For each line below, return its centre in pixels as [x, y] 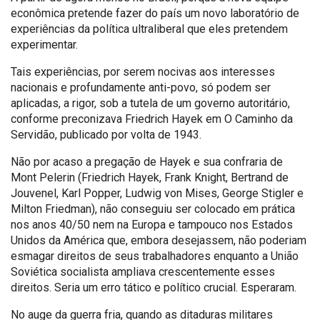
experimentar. [44, 44]
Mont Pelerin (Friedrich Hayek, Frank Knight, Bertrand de [150, 177]
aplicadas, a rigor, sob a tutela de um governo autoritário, [150, 103]
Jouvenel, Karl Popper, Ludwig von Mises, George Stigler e [157, 193]
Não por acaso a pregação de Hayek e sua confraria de [147, 161]
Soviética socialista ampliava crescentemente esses [143, 271]
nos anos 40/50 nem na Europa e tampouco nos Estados [152, 224]
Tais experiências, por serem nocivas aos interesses [143, 71]
